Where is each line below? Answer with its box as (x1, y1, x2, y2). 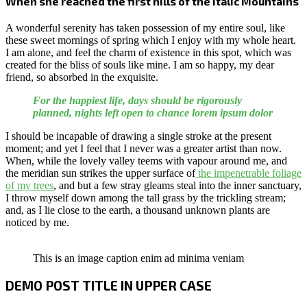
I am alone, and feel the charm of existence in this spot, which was (5, 46, 291, 58)
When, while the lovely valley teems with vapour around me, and (5, 154, 287, 167)
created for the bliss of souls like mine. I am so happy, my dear (5, 58, 274, 71)
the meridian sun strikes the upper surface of (5, 167, 195, 179)
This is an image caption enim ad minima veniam (33, 251, 244, 264)
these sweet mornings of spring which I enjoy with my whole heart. (5, 34, 296, 46)
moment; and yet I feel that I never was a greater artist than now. (5, 142, 282, 154)
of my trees (5, 179, 53, 191)
